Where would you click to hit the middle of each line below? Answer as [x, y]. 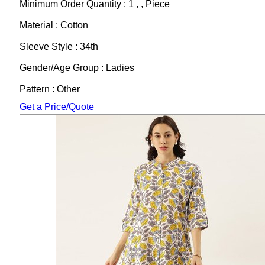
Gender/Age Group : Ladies [77, 67]
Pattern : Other [49, 89]
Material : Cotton [54, 25]
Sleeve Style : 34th [59, 46]
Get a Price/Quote [56, 106]
